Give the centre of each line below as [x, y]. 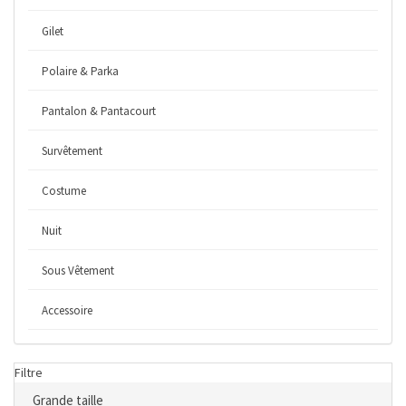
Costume [64, 191]
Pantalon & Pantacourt [99, 111]
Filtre [29, 372]
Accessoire [67, 310]
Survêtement [72, 151]
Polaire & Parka [80, 71]
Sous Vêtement [78, 271]
